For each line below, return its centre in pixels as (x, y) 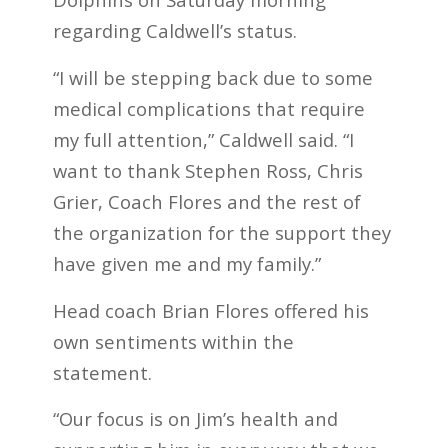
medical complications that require (208, 108)
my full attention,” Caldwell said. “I (203, 139)
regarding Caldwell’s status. (174, 31)
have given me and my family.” (186, 263)
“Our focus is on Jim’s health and (195, 419)
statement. (102, 372)
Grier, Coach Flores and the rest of (206, 201)
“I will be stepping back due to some (212, 77)
